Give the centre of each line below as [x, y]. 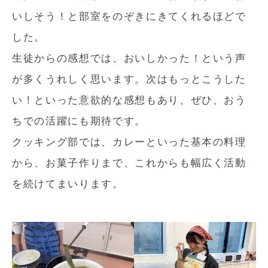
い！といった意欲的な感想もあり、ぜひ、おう [129, 99]
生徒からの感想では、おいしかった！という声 [129, 57]
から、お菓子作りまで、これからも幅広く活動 [129, 162]
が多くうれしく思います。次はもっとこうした [129, 78]
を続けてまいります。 [68, 183]
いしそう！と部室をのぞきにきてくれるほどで [129, 16]
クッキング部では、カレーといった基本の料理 [129, 141]
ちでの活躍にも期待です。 [79, 120]
